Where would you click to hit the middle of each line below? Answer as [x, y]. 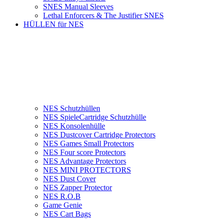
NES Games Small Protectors [88, 144]
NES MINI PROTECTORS [87, 170]
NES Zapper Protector [77, 188]
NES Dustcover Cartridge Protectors [99, 135]
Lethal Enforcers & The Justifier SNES [103, 16]
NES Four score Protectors [84, 153]
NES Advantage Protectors [85, 161]
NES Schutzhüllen [72, 109]
